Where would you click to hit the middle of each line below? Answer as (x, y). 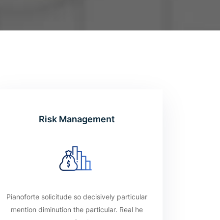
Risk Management (77, 119)
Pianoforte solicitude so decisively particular (77, 197)
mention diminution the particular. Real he (77, 209)
